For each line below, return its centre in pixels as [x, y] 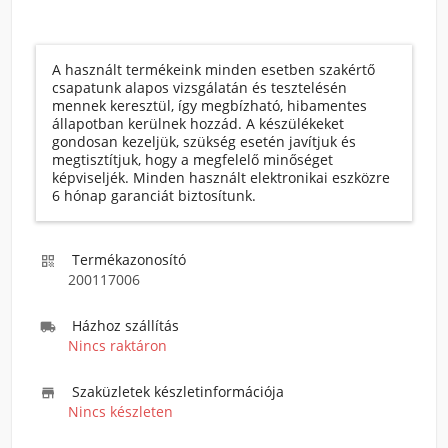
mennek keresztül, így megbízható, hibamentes [209, 105]
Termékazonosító [129, 259]
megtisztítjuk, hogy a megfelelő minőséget [192, 159]
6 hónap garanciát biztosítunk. [154, 195]
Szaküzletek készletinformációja [178, 391]
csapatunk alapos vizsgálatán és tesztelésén [199, 87]
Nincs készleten [120, 411]
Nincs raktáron [117, 345]
